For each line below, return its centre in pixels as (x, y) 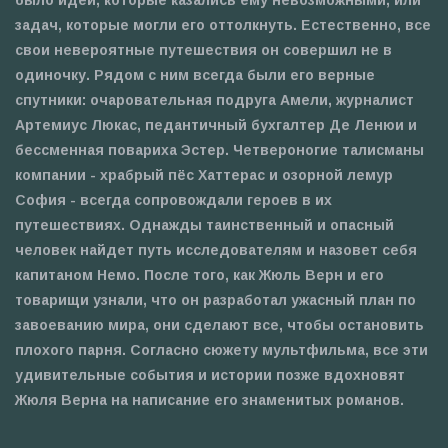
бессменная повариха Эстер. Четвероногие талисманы (219, 149)
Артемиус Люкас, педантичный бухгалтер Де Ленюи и (216, 124)
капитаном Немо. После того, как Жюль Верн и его (199, 274)
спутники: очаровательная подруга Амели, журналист (214, 99)
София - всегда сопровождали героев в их (173, 199)
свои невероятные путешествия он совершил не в (203, 49)
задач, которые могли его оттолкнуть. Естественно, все (223, 24)
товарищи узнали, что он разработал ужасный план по (215, 299)
